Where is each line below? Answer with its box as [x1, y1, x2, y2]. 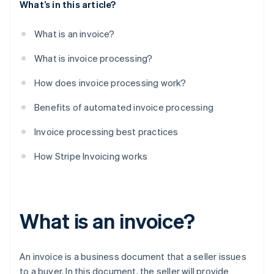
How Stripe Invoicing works [34, 150, 148, 163]
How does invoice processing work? [34, 76, 187, 89]
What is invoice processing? [34, 52, 153, 65]
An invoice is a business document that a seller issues [20, 250, 246, 263]
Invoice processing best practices [34, 125, 179, 138]
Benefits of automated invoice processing [34, 101, 213, 114]
